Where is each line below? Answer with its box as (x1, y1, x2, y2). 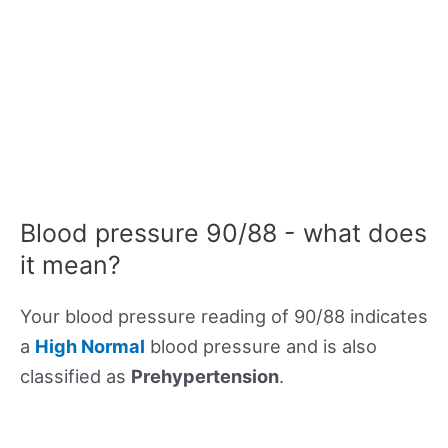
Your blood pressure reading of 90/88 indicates (20, 305, 428, 328)
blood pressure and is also (145, 335, 377, 358)
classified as (20, 365, 131, 388)
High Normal (35, 335, 145, 358)
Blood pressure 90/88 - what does (20, 218, 427, 249)
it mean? (20, 250, 121, 281)
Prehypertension (131, 365, 279, 388)
